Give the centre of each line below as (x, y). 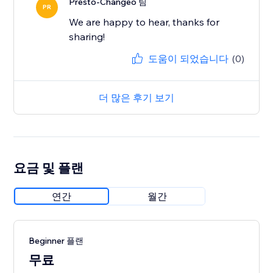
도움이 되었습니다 (188, 59)
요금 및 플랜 (49, 168)
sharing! (87, 37)
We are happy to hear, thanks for (144, 22)
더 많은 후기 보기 (136, 98)
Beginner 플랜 (56, 241)
